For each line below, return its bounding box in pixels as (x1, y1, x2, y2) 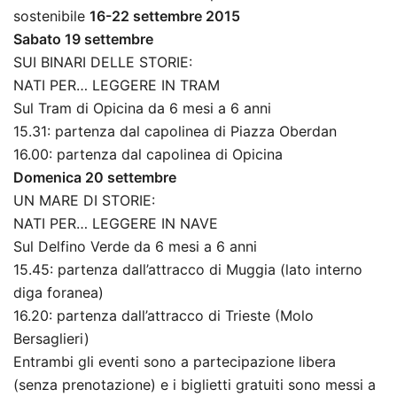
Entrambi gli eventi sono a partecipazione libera (13, 353, 336, 371)
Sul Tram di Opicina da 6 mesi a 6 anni (13, 99, 271, 118)
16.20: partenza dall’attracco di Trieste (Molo (13, 307, 314, 325)
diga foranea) (13, 284, 104, 302)
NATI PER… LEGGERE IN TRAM (13, 76, 220, 95)
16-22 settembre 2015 (90, 7, 240, 26)
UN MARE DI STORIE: (13, 191, 155, 210)
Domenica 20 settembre (13, 168, 176, 187)
